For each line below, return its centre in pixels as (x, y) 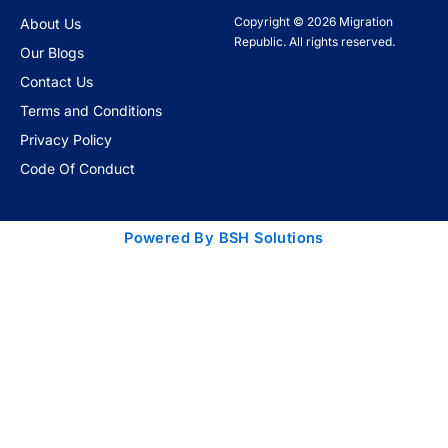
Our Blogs (52, 52)
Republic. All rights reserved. (314, 41)
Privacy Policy (66, 139)
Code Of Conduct (77, 168)
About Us (50, 23)
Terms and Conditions (91, 110)
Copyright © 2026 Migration (313, 21)
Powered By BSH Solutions (224, 238)
